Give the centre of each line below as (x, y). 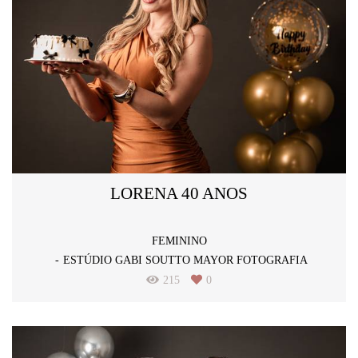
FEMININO (179, 241)
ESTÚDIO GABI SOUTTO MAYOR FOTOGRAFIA (185, 260)
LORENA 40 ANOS (179, 193)
